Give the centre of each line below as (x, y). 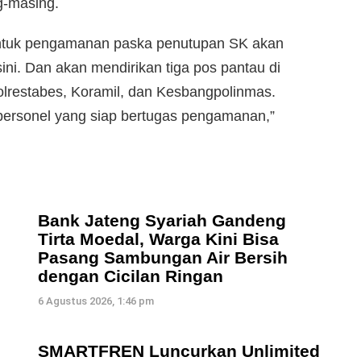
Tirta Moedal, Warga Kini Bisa (158, 239)
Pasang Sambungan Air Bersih (163, 258)
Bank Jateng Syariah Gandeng (162, 221)
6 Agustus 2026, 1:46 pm (96, 301)
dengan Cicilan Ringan (131, 276)
